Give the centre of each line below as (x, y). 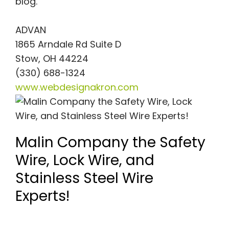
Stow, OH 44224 (52, 59)
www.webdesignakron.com (77, 87)
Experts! (46, 196)
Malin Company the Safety (110, 143)
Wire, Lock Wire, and (85, 161)
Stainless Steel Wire (84, 178)
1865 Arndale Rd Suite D (68, 44)
